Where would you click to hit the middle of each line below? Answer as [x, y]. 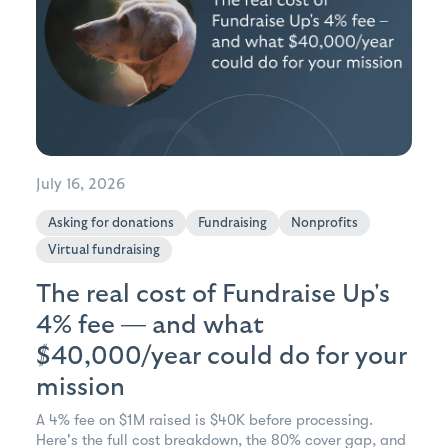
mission [80, 387]
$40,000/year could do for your [221, 356]
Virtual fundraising [104, 250]
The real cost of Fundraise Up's [213, 294]
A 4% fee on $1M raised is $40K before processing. [204, 420]
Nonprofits [324, 223]
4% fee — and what [150, 325]
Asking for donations [111, 223]
